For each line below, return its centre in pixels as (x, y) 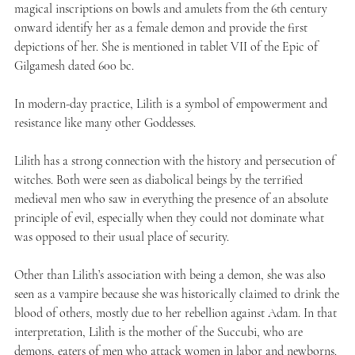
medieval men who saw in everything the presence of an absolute (171, 198)
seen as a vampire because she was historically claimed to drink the (176, 294)
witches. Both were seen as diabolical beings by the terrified (158, 179)
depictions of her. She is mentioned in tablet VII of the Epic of (166, 46)
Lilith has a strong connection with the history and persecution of (174, 160)
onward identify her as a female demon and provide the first (160, 27)
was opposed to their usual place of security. (121, 237)
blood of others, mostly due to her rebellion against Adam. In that (175, 313)
